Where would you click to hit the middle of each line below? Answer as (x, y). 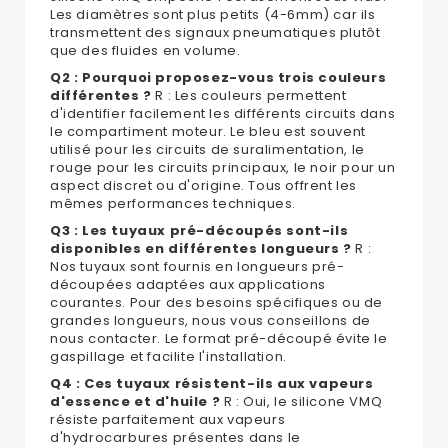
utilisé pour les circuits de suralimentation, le (207, 150)
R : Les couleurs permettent (249, 96)
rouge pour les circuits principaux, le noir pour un (223, 168)
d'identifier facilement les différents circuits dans (223, 114)
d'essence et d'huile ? (135, 402)
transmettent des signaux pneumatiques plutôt (215, 33)
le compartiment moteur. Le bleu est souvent (208, 132)
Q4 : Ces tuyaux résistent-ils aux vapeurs (212, 384)
